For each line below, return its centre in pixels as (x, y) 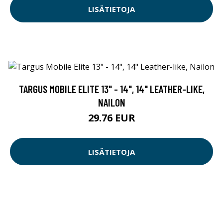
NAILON (111, 103)
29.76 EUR (111, 118)
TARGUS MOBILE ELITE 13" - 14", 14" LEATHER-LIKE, (111, 89)
